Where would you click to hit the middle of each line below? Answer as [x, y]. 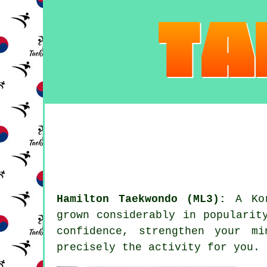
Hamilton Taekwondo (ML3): [142, 199]
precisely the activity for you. [158, 248]
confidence [89, 232]
